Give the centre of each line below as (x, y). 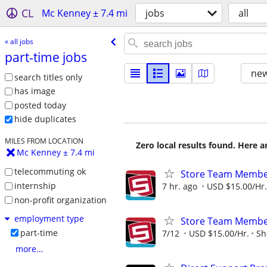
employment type (49, 219)
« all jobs (19, 41)
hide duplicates (45, 119)
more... (29, 249)
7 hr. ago (180, 186)
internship (35, 185)
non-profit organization (60, 200)
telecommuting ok (50, 172)
